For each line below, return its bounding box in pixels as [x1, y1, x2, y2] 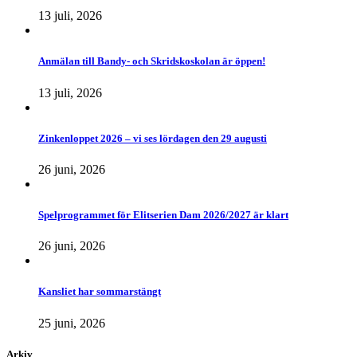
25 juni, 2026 [38, 316, 105, 330]
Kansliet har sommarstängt [38, 285, 161, 298]
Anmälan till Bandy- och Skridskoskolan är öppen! [38, 55, 265, 68]
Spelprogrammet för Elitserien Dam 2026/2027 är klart [38, 209, 288, 222]
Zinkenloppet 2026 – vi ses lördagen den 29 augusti [38, 131, 267, 144]
